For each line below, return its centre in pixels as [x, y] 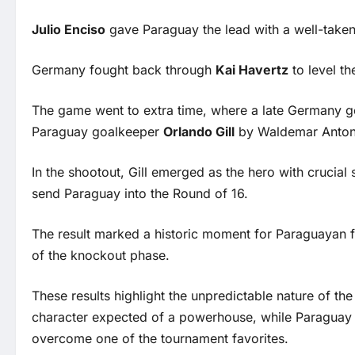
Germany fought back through [124, 70]
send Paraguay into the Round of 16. [140, 194]
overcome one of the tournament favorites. [160, 339]
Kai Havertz [252, 70]
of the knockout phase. [101, 256]
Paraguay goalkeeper [97, 132]
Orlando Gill [199, 132]
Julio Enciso [69, 30]
